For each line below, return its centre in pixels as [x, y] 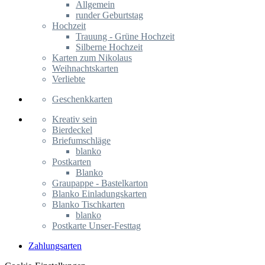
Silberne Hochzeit [109, 47]
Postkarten [72, 162]
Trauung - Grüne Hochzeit [125, 36]
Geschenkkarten [82, 99]
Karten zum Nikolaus [92, 58]
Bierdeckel [72, 130]
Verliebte [69, 79]
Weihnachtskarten [85, 68]
